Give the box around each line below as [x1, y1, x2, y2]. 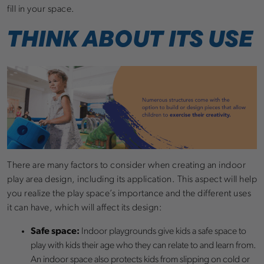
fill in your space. [7, 4, 75, 14]
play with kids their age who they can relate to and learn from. [31, 241, 256, 251]
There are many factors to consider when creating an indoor [7, 161, 246, 171]
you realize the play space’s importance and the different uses [7, 189, 251, 199]
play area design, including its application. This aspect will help [7, 175, 257, 185]
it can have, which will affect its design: [7, 203, 162, 213]
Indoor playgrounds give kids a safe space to [80, 227, 246, 237]
